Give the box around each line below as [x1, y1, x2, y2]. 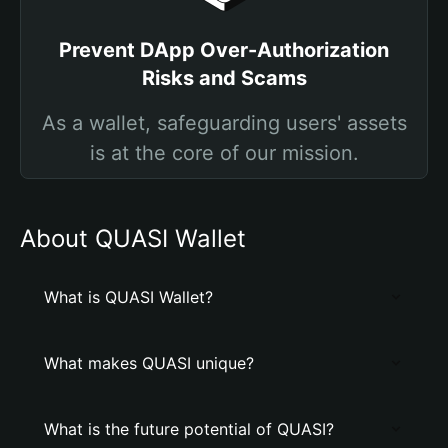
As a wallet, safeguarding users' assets [41, 111, 407, 135]
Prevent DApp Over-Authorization [59, 38, 389, 62]
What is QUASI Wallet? [44, 287, 213, 307]
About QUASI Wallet [20, 224, 246, 253]
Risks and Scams [141, 66, 307, 90]
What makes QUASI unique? [44, 353, 254, 373]
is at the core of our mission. [89, 141, 359, 165]
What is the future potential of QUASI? [44, 419, 334, 439]
